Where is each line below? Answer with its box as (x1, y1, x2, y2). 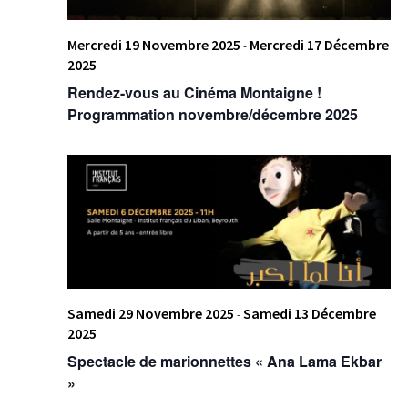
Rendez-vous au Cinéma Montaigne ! (66, 81, 321, 103)
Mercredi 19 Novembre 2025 (66, 35, 240, 54)
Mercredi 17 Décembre (249, 35, 389, 54)
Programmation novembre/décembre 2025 (66, 103, 358, 125)
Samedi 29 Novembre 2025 (66, 304, 234, 323)
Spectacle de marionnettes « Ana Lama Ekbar (66, 351, 382, 372)
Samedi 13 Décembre (242, 304, 376, 323)
